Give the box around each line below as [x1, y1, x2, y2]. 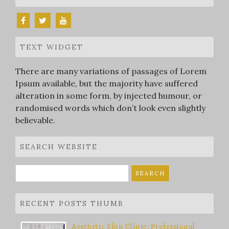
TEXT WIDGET [20, 42, 83, 52]
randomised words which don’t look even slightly [15, 103, 205, 113]
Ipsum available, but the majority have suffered [15, 78, 198, 89]
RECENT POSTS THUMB [20, 199, 124, 209]
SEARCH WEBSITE [20, 142, 98, 152]
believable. [15, 115, 55, 126]
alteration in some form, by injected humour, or [15, 90, 202, 101]
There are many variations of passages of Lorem [15, 66, 207, 77]
